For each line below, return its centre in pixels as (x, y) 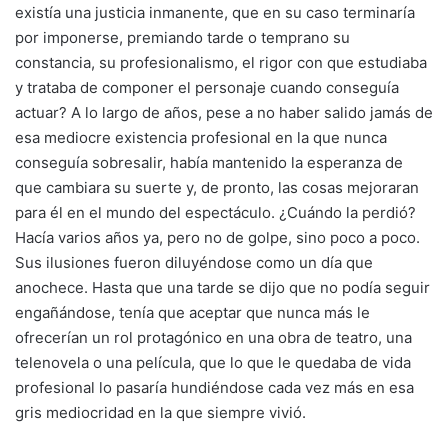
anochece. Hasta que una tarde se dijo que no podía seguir (222, 287)
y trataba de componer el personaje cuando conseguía (207, 87)
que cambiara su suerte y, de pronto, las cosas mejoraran (217, 187)
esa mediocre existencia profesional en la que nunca (201, 137)
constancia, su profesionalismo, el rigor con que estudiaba (221, 62)
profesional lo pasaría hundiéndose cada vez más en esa (214, 387)
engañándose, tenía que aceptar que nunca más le (192, 312)
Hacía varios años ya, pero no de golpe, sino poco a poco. (217, 237)
